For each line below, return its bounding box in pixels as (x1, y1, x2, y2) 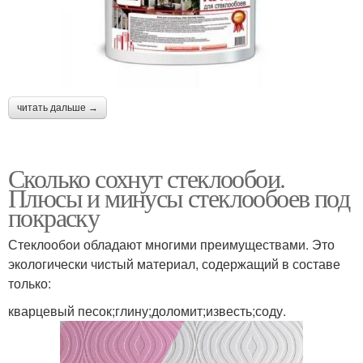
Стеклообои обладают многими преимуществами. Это (8, 235, 335, 254)
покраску (8, 199, 100, 235)
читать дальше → (17, 102, 98, 114)
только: (8, 274, 51, 293)
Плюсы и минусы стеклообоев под (8, 180, 349, 216)
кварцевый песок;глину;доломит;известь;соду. (8, 301, 286, 321)
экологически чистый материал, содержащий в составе (8, 254, 340, 274)
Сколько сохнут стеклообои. (8, 160, 285, 196)
